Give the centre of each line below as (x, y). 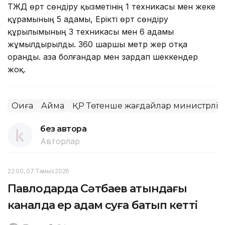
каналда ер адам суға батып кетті (102, 205)
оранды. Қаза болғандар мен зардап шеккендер (103, 57)
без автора (64, 129)
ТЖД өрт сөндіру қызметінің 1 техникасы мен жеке (111, 6)
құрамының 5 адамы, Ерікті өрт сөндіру (88, 19)
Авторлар (60, 141)
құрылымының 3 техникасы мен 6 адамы (91, 31)
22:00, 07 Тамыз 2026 (38, 171)
